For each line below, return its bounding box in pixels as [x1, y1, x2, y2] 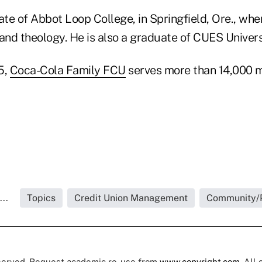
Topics [26, 192, 56, 204]
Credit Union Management [74, 192, 188, 204]
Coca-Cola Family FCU [9, 63, 126, 77]
